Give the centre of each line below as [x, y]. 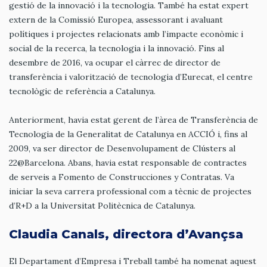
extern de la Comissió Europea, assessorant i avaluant [116, 20]
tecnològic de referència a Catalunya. [82, 91]
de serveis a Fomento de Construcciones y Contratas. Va [122, 177]
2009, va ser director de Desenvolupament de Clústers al [122, 148]
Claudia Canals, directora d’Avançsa [126, 234]
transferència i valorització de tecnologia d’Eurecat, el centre [131, 77]
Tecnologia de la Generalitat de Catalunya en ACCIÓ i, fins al [128, 134]
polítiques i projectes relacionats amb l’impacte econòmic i [126, 34]
